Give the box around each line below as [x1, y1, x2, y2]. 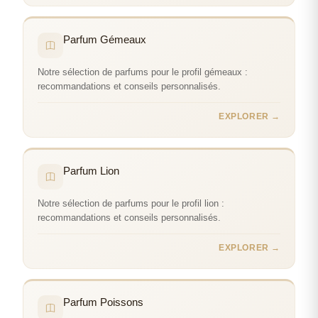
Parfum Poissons [63, 296, 143, 308]
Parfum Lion [63, 165, 119, 177]
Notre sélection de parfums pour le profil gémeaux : [38, 67, 248, 77]
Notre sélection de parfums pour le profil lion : [38, 198, 224, 209]
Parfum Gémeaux [63, 33, 146, 45]
